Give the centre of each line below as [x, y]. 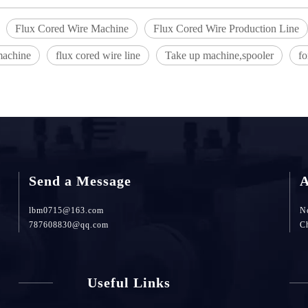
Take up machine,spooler [219, 55]
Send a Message [80, 181]
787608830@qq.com [69, 225]
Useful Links [129, 283]
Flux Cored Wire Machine [72, 29]
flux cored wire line [98, 55]
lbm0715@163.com [67, 210]
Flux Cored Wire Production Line [226, 29]
